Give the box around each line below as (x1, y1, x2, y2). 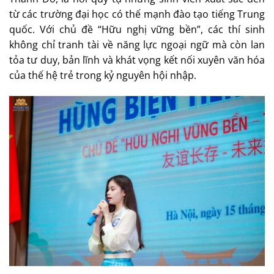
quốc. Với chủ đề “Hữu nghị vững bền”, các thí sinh (9, 22, 265, 36)
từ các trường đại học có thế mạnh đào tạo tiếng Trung (9, 7, 265, 21)
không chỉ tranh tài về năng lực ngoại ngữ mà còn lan (9, 37, 265, 51)
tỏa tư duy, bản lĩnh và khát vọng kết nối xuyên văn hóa (9, 53, 265, 67)
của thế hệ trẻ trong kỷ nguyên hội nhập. (9, 68, 196, 82)
